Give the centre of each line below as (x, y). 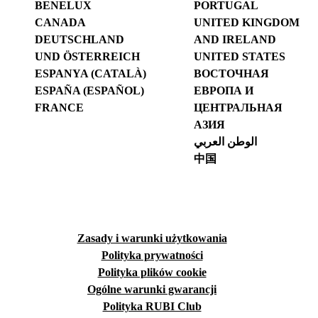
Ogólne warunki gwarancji (152, 290)
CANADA (61, 23)
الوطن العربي (226, 142)
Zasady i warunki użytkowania (152, 238)
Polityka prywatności (152, 256)
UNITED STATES (240, 57)
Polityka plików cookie (152, 273)
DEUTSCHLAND (80, 40)
